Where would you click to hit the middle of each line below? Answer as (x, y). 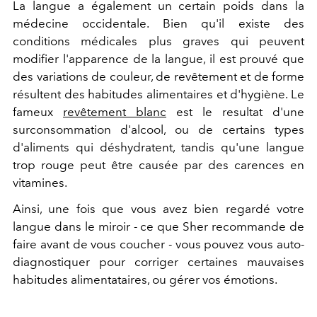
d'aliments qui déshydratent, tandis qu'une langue (158, 147)
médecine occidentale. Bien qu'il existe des (158, 23)
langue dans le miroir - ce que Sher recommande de (158, 226)
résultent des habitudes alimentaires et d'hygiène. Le (158, 94)
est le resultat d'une (235, 111)
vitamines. (40, 182)
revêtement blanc (115, 111)
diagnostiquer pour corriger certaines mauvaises (158, 261)
